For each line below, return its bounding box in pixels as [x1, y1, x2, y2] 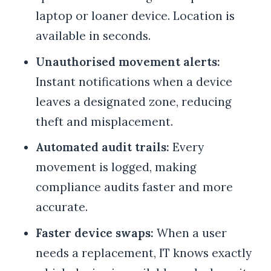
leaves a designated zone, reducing [35, 94, 232, 109]
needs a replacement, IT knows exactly [35, 245, 252, 260]
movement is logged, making [35, 160, 197, 175]
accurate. [35, 200, 88, 215]
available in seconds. [35, 28, 151, 44]
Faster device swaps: [35, 225, 154, 240]
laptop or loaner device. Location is [35, 8, 235, 24]
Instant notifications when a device [35, 74, 232, 89]
